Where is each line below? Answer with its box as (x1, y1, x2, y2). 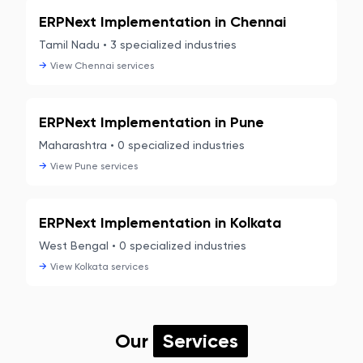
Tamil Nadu (39, 38, 100, 51)
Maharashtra (39, 139, 107, 152)
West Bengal (39, 239, 109, 252)
